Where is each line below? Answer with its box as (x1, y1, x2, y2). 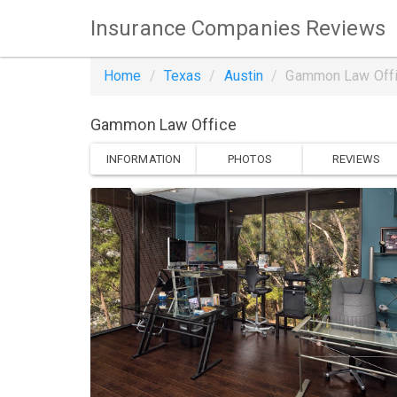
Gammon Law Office (90, 115, 237, 134)
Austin (223, 67, 264, 84)
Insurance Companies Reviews (90, 15, 385, 41)
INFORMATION (105, 152, 182, 166)
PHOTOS (228, 152, 272, 166)
